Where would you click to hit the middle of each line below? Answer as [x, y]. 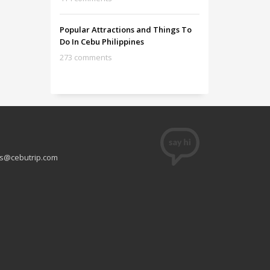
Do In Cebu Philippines [102, 42]
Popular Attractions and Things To [125, 30]
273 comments [86, 57]
